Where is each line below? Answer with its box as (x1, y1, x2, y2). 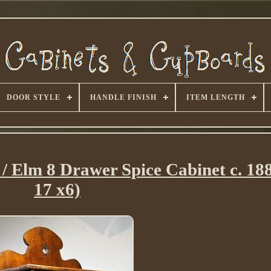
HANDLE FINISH (90, 93, 157, 102)
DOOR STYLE (6, 93, 60, 102)
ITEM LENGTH (186, 93, 245, 102)
